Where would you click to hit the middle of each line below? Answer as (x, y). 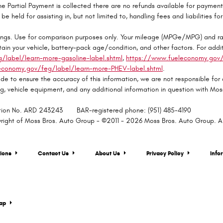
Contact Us (54, 153)
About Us (108, 153)
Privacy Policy (166, 153)
